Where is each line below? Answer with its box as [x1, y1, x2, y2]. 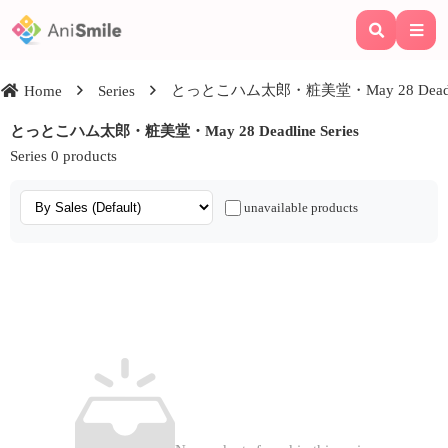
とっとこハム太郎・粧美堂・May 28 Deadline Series [10, 122, 359, 139]
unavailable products [244, 199, 358, 215]
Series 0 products [10, 147, 117, 164]
